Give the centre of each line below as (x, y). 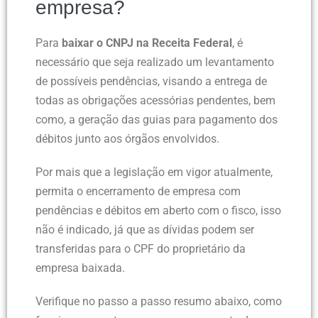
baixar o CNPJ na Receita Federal (146, 43)
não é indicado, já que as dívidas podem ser (145, 230)
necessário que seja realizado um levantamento (155, 62)
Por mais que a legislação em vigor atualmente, (154, 172)
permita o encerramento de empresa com (138, 192)
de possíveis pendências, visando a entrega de (151, 82)
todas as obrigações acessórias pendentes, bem (155, 101)
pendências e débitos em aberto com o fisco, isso (158, 211)
